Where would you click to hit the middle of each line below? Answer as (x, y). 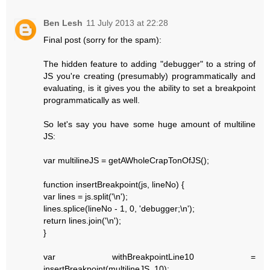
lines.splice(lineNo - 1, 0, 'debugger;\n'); (119, 209)
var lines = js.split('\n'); (86, 197)
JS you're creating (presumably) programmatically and (149, 76)
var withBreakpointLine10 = (149, 257)
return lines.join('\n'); (83, 221)
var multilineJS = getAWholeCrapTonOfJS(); (127, 161)
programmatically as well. (92, 100)
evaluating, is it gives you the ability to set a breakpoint (149, 88)
